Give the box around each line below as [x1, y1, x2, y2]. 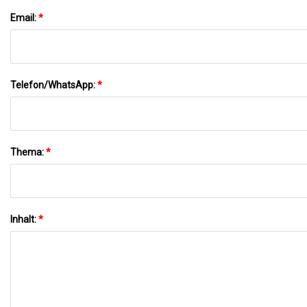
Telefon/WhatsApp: [10, 79, 97, 90]
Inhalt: [10, 213, 38, 225]
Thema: [10, 146, 46, 158]
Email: [10, 12, 38, 23]
